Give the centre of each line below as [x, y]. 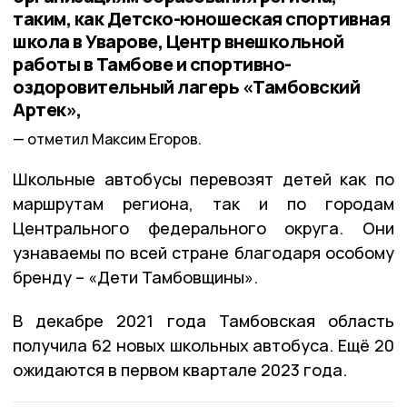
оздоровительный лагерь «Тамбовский [186, 86]
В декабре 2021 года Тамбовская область [203, 321]
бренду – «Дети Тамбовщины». [135, 278]
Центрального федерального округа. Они [203, 228]
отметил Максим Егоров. [114, 139]
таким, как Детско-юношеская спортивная [201, 18]
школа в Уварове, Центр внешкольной [178, 41]
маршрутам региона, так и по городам [203, 204]
